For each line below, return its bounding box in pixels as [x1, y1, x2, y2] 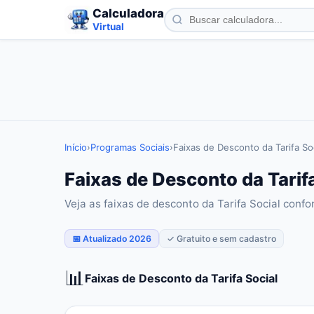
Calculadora [93, 6, 164, 20]
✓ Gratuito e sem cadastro [167, 233, 276, 244]
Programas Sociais [90, 142, 170, 153]
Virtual [93, 21, 124, 32]
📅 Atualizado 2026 [72, 233, 151, 244]
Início [64, 142, 87, 153]
